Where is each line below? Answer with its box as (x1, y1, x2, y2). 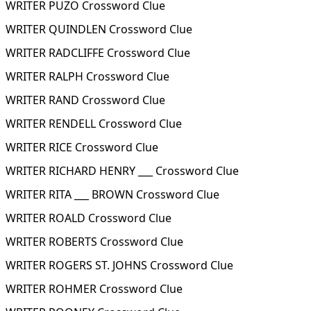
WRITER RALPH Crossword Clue (6, 69, 169, 84)
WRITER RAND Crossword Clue (6, 92, 165, 108)
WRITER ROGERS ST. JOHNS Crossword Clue (6, 258, 233, 273)
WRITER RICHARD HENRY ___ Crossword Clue (6, 163, 239, 178)
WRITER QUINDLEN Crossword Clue (6, 22, 192, 37)
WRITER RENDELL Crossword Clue (6, 116, 182, 131)
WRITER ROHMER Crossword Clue (6, 281, 183, 296)
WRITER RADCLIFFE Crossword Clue (6, 45, 190, 60)
